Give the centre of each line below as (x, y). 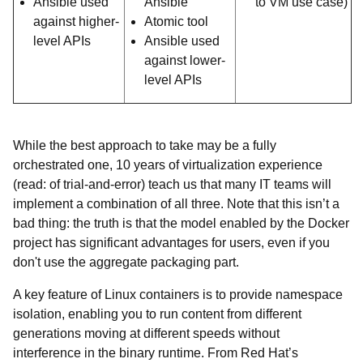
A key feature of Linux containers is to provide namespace (178, 295)
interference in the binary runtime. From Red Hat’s (156, 353)
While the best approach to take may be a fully (145, 145)
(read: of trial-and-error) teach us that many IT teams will (172, 184)
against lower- (185, 60)
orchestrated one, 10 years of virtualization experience (168, 165)
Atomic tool (176, 21)
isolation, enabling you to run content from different (157, 314)
